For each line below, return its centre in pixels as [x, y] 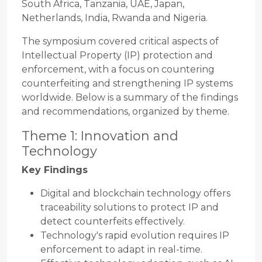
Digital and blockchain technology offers [135, 194]
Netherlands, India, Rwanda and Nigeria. [115, 18]
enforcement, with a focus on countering [118, 70]
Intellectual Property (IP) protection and [117, 56]
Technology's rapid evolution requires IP [135, 236]
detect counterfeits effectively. [113, 222]
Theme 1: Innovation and [100, 136]
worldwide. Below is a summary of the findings [130, 98]
